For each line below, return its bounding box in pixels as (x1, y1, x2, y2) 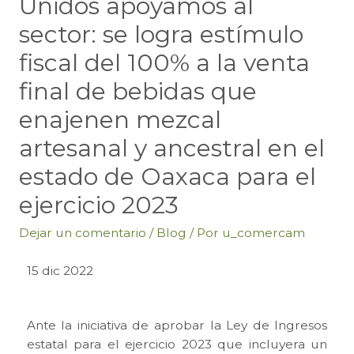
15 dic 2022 (26, 263, 93, 278)
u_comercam (221, 224, 305, 240)
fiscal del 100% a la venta (18, 47, 310, 77)
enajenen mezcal (18, 104, 221, 134)
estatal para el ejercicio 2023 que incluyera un (26, 336, 328, 352)
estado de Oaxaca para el (18, 161, 316, 191)
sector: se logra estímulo (18, 19, 303, 49)
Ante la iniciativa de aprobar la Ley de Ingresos (26, 317, 328, 333)
